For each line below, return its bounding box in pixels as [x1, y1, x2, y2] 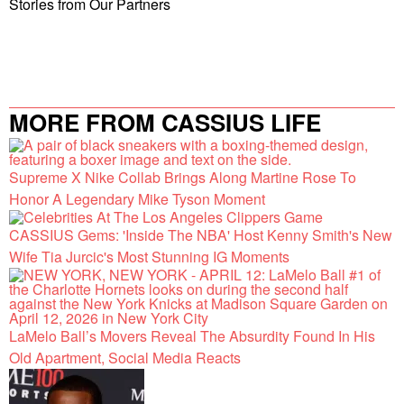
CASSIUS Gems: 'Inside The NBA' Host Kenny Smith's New [9, 224, 392, 245]
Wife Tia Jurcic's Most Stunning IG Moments [9, 245, 289, 267]
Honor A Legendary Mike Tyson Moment [9, 188, 265, 209]
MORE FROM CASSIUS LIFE [9, 105, 321, 139]
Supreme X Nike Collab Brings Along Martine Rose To [9, 166, 356, 188]
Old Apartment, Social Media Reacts [9, 346, 241, 368]
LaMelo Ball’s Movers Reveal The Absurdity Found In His [9, 325, 375, 346]
